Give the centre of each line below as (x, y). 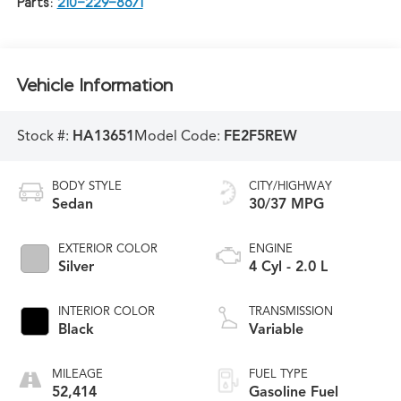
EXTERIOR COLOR (107, 248)
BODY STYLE (86, 186)
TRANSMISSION (291, 311)
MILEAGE (77, 374)
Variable (276, 329)
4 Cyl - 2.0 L (288, 266)
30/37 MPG (286, 204)
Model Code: (179, 137)
